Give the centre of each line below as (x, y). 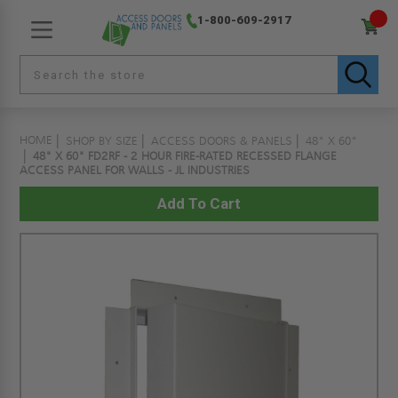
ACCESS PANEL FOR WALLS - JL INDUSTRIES (135, 171)
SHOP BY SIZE (102, 141)
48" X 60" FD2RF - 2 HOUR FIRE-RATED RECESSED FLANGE (185, 156)
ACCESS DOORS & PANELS (222, 141)
